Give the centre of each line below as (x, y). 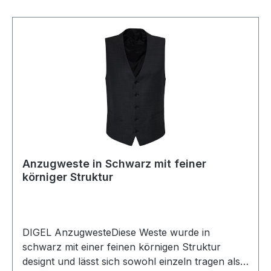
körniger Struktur (68, 177)
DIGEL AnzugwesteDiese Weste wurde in (116, 232)
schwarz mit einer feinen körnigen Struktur (122, 247)
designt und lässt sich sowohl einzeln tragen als (131, 261)
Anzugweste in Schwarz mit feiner (114, 164)
